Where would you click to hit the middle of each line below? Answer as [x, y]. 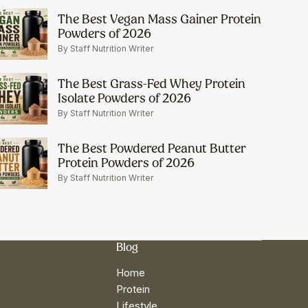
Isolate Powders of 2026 [124, 98]
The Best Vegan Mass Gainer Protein [159, 19]
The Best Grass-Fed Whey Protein [151, 84]
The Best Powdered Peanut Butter [152, 148]
